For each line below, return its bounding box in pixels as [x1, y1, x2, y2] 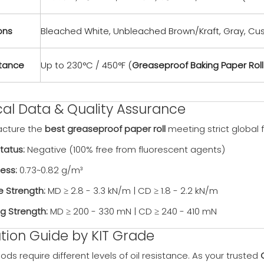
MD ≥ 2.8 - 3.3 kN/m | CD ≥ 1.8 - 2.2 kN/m [45, 184, 218, 197]
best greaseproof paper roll [45, 123, 166, 135]
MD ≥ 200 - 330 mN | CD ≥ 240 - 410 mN [48, 205, 217, 217]
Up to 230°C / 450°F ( [41, 59, 132, 71]
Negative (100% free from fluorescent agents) [25, 143, 225, 156]
